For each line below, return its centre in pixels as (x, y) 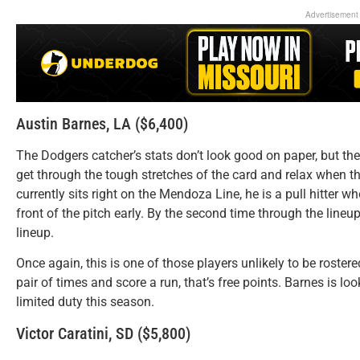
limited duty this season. (85, 302)
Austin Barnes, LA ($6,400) (102, 123)
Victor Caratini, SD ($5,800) (103, 333)
